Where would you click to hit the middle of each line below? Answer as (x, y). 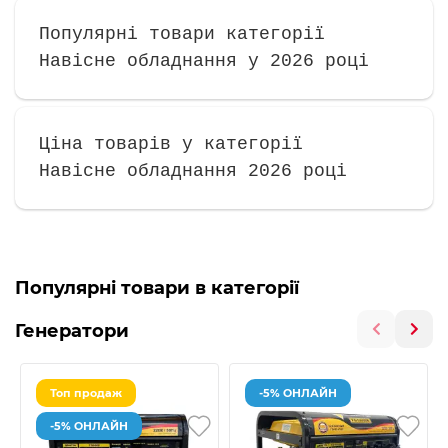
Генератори (72, 331)
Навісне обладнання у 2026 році (204, 61)
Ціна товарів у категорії (171, 144)
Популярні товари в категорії (157, 288)
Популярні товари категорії (182, 34)
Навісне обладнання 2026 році (193, 171)
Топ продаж (86, 392)
